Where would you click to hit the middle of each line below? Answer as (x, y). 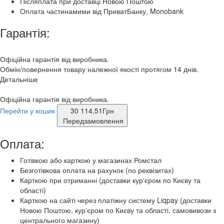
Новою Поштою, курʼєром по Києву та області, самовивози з (118, 210)
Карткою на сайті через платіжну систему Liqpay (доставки (116, 200)
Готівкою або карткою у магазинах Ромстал (91, 160)
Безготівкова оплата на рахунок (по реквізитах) (97, 170)
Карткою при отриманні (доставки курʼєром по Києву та (110, 180)
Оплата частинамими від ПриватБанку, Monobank (102, 11)
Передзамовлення (93, 121)
